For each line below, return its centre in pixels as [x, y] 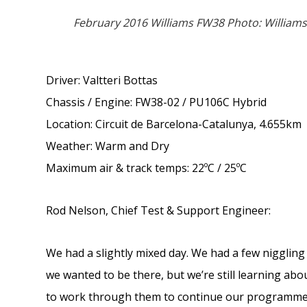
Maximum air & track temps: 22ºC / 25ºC [147, 168]
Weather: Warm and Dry [108, 146]
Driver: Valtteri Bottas [102, 81]
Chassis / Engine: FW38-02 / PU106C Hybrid [157, 102]
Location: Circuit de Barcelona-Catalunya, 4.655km [174, 124]
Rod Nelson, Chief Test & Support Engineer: [159, 211]
